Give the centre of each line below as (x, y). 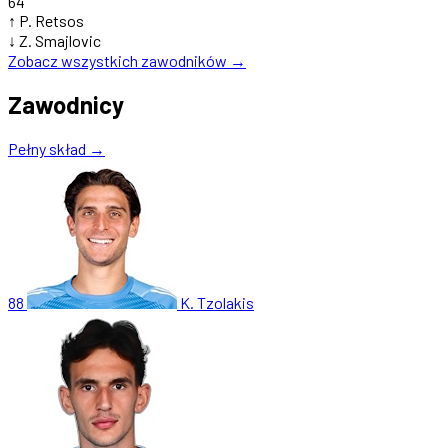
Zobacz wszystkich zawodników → (127, 60)
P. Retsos (51, 20)
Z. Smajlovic (60, 40)
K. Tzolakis (217, 303)
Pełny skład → (56, 149)
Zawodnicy (66, 105)
